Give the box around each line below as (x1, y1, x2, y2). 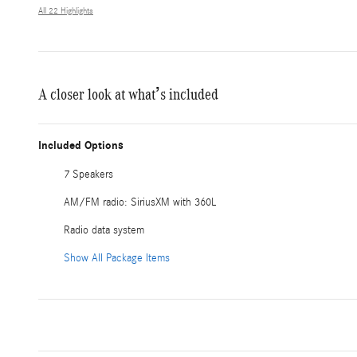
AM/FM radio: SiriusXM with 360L (64, 196, 216, 210)
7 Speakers (64, 168, 113, 182)
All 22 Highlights (38, 6, 93, 17)
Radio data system (64, 224, 144, 237)
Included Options (38, 139, 124, 153)
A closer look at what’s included (38, 85, 218, 104)
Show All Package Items (64, 252, 170, 265)
